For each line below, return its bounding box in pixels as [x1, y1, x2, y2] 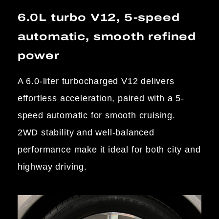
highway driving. [17, 161, 87, 172]
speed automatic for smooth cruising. [17, 110, 175, 120]
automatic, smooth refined [17, 28, 196, 44]
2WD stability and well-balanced [17, 127, 154, 137]
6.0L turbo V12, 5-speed [17, 9, 180, 25]
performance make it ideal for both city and [17, 144, 201, 154]
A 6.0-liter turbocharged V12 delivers [17, 76, 175, 86]
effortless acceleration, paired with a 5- [17, 93, 184, 103]
